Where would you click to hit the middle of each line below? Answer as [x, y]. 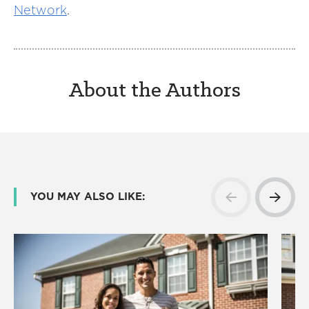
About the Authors [154, 91]
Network [40, 10]
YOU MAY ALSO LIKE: [88, 197]
